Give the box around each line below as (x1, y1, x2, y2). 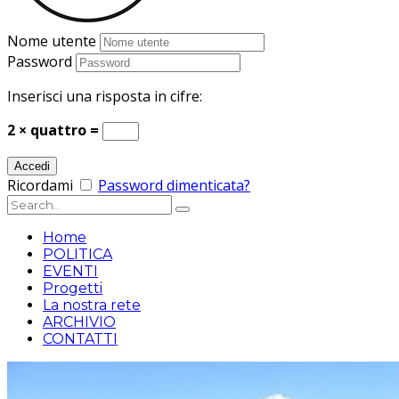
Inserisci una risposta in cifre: (7, 86, 202, 106)
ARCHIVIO (43, 313, 116, 330)
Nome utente (7, 31, 96, 51)
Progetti (43, 280, 102, 297)
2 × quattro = (7, 120, 102, 140)
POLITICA (43, 246, 112, 263)
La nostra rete (43, 297, 141, 313)
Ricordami (7, 175, 73, 195)
